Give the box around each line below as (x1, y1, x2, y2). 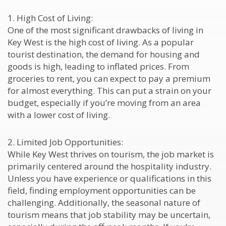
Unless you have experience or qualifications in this (8, 173, 211, 184)
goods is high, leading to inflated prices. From (8, 61, 189, 72)
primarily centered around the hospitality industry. (8, 160, 211, 172)
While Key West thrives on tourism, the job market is (8, 148, 214, 160)
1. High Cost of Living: (8, 12, 93, 24)
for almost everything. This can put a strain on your (8, 85, 211, 96)
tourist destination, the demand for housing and (8, 48, 200, 60)
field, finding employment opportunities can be (8, 185, 196, 196)
